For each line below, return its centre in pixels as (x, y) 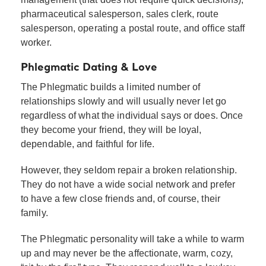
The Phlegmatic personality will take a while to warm (133, 239)
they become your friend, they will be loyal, (111, 129)
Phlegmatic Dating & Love (89, 67)
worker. (36, 42)
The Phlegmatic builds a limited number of (111, 87)
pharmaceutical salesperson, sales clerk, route (120, 14)
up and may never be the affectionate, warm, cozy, (127, 253)
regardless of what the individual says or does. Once (132, 115)
